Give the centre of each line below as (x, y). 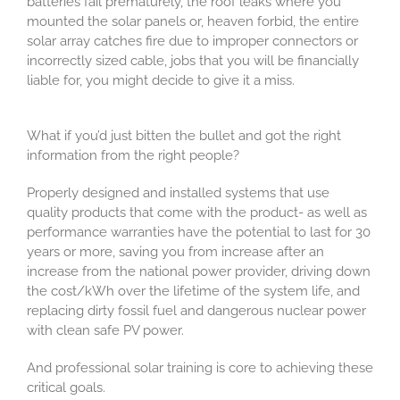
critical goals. (66, 388)
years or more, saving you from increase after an (175, 252)
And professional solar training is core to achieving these (200, 368)
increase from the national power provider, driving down (198, 272)
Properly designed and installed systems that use (178, 193)
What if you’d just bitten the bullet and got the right (183, 136)
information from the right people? (134, 156)
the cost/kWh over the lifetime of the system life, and (193, 292)
